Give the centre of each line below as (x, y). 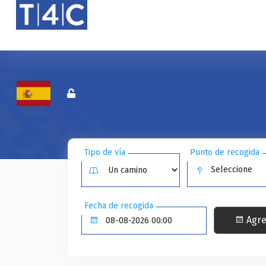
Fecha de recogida (119, 205)
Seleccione (232, 170)
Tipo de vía (105, 152)
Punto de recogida (225, 152)
